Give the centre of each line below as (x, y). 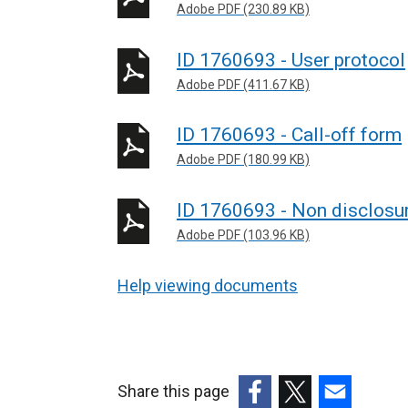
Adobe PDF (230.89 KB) (243, 9)
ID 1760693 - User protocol (291, 60)
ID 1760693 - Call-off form (289, 135)
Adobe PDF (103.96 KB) (243, 235)
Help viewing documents (208, 286)
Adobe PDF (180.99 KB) (243, 159)
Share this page (173, 391)
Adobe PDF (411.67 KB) (243, 84)
